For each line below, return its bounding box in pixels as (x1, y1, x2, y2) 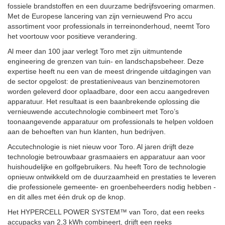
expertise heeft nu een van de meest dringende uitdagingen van (8, 67, 211, 75)
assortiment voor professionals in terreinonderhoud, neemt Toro (8, 22, 210, 30)
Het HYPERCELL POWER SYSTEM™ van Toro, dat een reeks (8, 208, 204, 216)
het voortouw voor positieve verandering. (8, 32, 137, 40)
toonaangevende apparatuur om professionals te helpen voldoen (8, 118, 213, 126)
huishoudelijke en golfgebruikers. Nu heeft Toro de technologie (8, 163, 206, 171)
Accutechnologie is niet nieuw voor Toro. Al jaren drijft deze (8, 143, 194, 151)
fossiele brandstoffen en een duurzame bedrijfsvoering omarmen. (8, 2, 215, 10)
